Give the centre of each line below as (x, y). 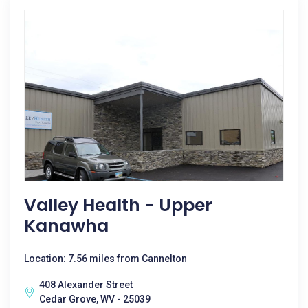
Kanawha (66, 226)
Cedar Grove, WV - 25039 (95, 299)
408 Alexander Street (86, 285)
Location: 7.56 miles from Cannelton (106, 258)
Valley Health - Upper (118, 205)
